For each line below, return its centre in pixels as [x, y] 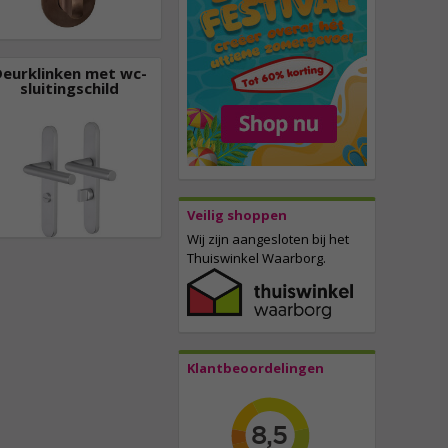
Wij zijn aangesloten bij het [268, 239]
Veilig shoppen [237, 215]
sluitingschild [70, 87]
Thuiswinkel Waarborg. [256, 258]
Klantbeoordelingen [255, 368]
